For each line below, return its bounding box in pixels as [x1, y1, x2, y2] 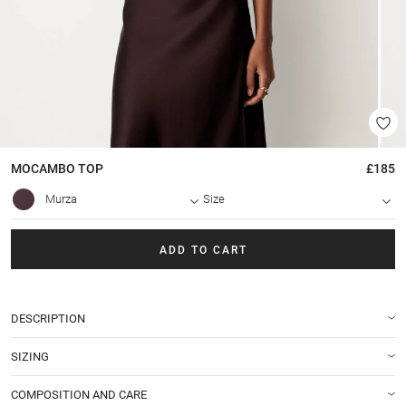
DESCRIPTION [11, 311, 85, 325]
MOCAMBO [11, 161, 78, 177]
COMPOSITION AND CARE [11, 387, 147, 401]
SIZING [11, 349, 49, 363]
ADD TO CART [159, 243, 247, 256]
